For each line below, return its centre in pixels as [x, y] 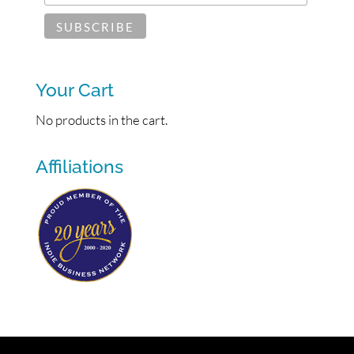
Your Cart [74, 90]
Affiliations [79, 167]
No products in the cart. [101, 120]
